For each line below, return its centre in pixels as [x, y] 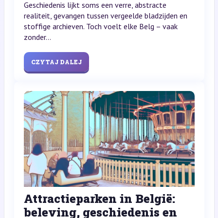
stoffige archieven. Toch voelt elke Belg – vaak [100, 26]
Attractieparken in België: [99, 199]
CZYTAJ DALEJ [56, 62]
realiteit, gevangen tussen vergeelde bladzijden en [105, 15]
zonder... [37, 37]
